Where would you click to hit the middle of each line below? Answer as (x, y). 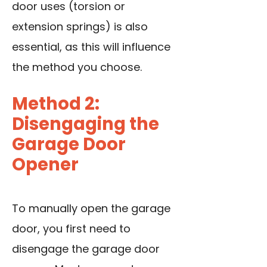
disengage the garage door (86, 249)
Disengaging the (86, 124)
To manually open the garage (91, 209)
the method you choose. (77, 67)
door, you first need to (71, 229)
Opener (45, 165)
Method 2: (56, 104)
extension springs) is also (80, 27)
